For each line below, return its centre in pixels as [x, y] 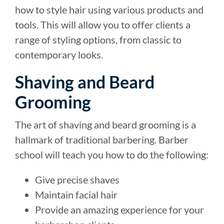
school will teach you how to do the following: [112, 154]
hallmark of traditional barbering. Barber [102, 139]
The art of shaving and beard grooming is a [105, 124]
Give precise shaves [77, 179]
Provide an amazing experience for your [119, 209]
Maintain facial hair [76, 194]
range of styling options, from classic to [98, 39]
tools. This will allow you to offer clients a [103, 24]
